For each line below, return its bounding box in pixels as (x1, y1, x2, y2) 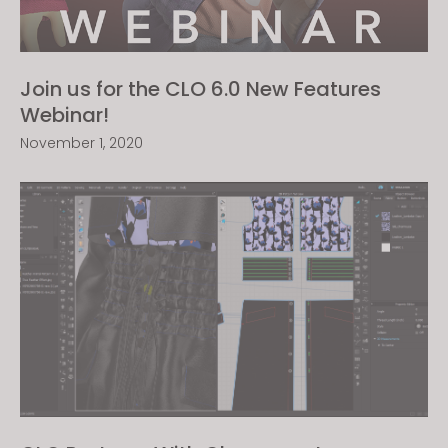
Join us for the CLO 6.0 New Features (20, 75, 381, 103)
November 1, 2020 (20, 133, 143, 153)
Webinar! (20, 101, 109, 129)
